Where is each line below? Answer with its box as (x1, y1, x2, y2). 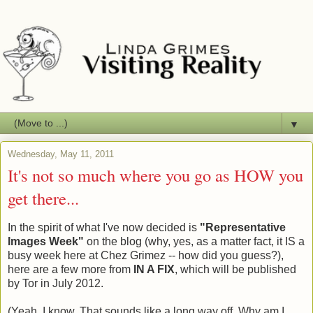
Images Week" (8, 235, 84, 247)
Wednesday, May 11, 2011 (8, 148, 114, 159)
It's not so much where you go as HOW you (8, 163, 303, 187)
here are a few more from (8, 263, 133, 275)
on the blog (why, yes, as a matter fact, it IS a (84, 235, 305, 247)
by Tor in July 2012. (8, 277, 103, 289)
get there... (8, 186, 79, 210)
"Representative (197, 221, 286, 233)
